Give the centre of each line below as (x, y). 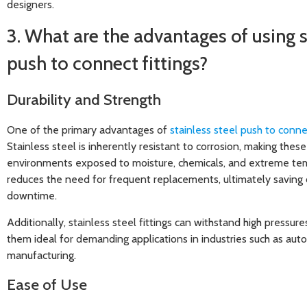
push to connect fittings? (107, 64)
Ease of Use (47, 284)
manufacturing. (41, 255)
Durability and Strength (84, 100)
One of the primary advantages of (88, 130)
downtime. (32, 196)
